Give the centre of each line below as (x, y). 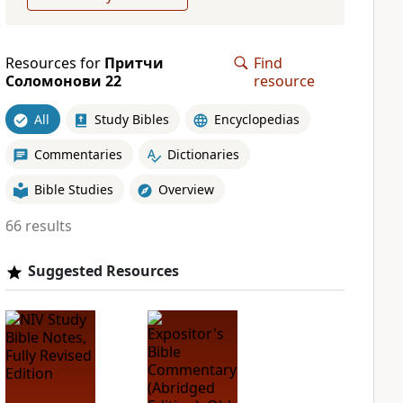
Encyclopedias (256, 119)
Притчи (134, 63)
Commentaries (78, 154)
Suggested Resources (103, 271)
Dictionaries (203, 154)
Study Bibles (131, 119)
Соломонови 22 (63, 81)
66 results (38, 226)
